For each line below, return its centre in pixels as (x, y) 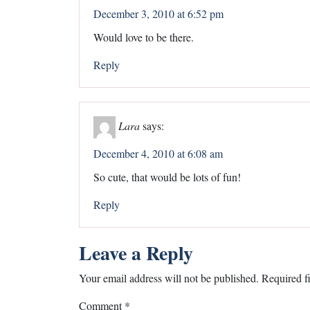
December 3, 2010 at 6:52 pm (158, 13)
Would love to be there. (144, 37)
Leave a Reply (136, 253)
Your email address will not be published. (169, 277)
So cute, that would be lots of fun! (167, 176)
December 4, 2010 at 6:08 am (158, 153)
